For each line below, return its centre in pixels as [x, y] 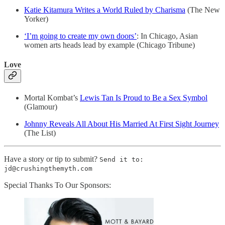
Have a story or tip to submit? [52, 159]
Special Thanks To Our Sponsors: [58, 185]
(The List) [40, 133]
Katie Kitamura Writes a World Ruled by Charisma [105, 10]
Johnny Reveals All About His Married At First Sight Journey [122, 124]
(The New [203, 10]
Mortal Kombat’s [52, 98]
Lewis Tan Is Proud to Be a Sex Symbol [144, 98]
